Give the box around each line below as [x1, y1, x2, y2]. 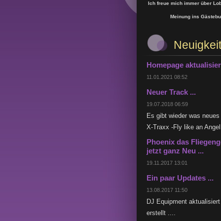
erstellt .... [147, 209, 176, 217]
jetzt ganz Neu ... [147, 147, 204, 155]
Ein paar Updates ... [147, 174, 214, 182]
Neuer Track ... [147, 88, 196, 96]
